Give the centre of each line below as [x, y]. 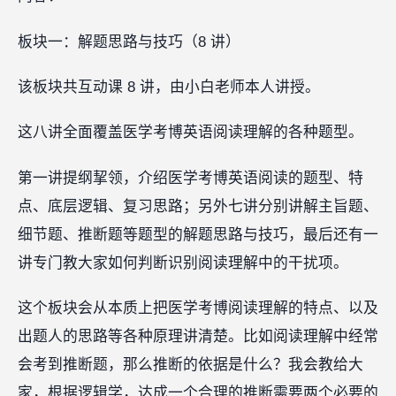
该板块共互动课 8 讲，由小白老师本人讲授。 [169, 87]
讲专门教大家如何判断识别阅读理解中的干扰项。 [183, 263]
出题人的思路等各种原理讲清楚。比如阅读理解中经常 [198, 336]
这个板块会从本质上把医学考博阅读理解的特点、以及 [198, 308]
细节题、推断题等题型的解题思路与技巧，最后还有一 [198, 234]
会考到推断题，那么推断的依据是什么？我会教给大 [190, 364]
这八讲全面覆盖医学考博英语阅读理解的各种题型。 [190, 133]
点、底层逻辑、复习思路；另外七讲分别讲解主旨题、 [198, 206]
